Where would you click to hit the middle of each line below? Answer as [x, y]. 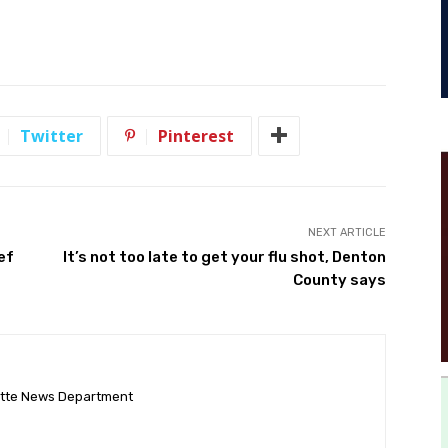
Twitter [51, 135]
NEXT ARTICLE [346, 232]
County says [339, 279]
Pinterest [196, 135]
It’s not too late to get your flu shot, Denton [224, 256]
